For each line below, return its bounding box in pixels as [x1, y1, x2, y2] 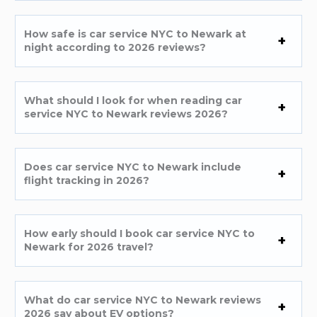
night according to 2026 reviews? [24, 40, 207, 54]
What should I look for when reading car [24, 93, 243, 107]
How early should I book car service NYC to [24, 226, 255, 240]
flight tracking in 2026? [24, 173, 150, 187]
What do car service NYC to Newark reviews [24, 293, 262, 306]
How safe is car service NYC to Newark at [24, 27, 247, 40]
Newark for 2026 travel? [24, 240, 154, 253]
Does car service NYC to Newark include [24, 160, 242, 173]
